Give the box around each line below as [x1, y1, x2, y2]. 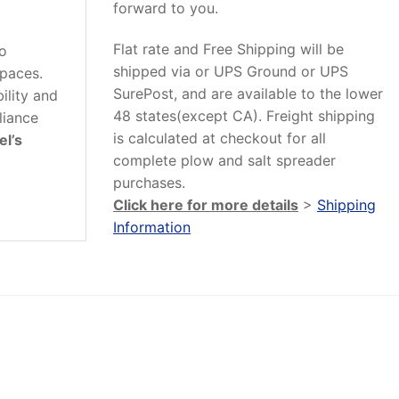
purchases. [113, 173, 185, 191]
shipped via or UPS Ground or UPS [113, 61, 348, 80]
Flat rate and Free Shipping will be [113, 39, 344, 58]
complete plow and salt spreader [113, 151, 336, 169]
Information [113, 217, 191, 236]
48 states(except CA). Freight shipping [113, 106, 375, 125]
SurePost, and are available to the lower [113, 84, 383, 102]
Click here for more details [113, 195, 298, 214]
